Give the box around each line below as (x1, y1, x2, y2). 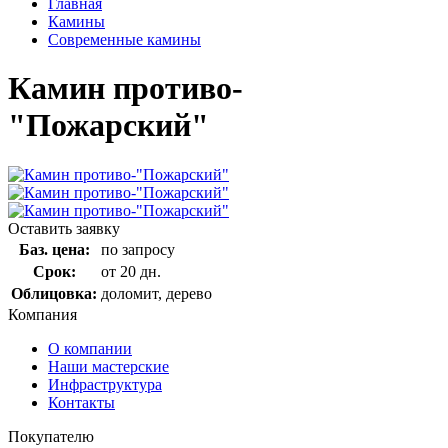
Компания (8, 305, 77, 323)
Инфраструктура (48, 375, 162, 393)
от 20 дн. (101, 262, 161, 280)
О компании (48, 339, 132, 357)
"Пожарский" (8, 107, 209, 144)
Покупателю (8, 427, 94, 445)
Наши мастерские (48, 357, 169, 375)
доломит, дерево (101, 284, 212, 302)
